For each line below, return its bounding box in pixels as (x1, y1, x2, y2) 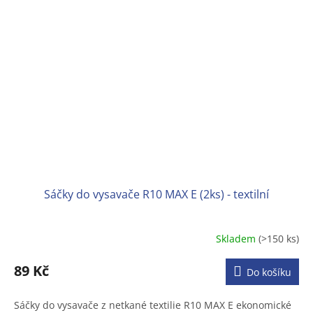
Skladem (216, 231, 259, 245)
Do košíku (247, 265, 291, 279)
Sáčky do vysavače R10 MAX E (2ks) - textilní (44, 187, 269, 203)
